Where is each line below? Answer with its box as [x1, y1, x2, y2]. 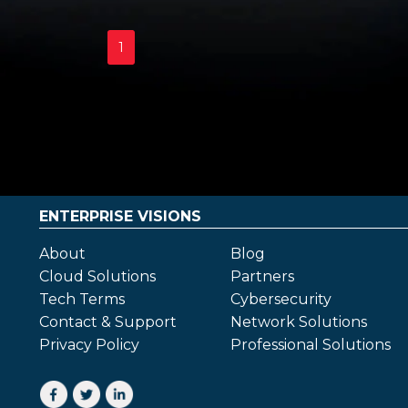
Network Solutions [229, 313, 367, 331]
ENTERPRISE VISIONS [39, 208, 201, 225]
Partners [229, 268, 294, 285]
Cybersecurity [229, 291, 331, 308]
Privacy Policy [39, 336, 139, 353]
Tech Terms [39, 291, 125, 308]
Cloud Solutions [39, 268, 156, 285]
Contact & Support [39, 313, 177, 331]
